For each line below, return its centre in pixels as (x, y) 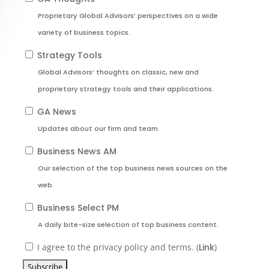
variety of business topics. (84, 33)
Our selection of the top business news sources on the (133, 168)
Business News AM (76, 152)
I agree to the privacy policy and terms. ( (117, 247)
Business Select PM (77, 208)
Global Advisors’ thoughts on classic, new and (119, 72)
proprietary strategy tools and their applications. (126, 89)
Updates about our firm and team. (99, 129)
